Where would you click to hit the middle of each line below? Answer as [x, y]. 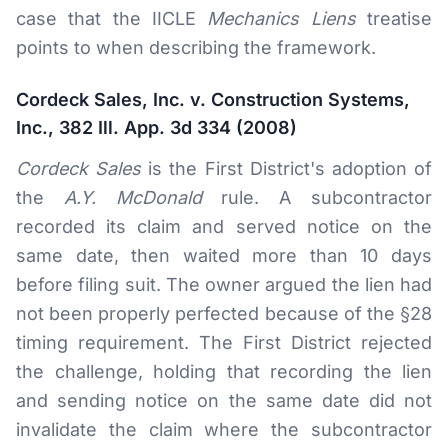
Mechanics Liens [281, 18]
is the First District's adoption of [287, 168]
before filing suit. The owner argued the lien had [224, 284]
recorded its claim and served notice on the [224, 226]
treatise [394, 18]
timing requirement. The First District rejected [224, 342]
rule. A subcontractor [317, 197]
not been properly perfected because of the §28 [224, 313]
